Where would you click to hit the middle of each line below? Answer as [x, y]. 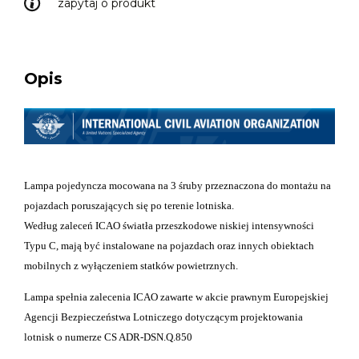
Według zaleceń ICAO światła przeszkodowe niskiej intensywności [169, 226]
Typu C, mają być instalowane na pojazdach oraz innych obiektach [169, 246]
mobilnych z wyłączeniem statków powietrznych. [131, 266]
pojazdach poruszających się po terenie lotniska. [129, 206]
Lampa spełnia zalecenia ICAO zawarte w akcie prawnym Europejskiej [176, 297]
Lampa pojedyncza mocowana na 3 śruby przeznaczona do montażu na [177, 186]
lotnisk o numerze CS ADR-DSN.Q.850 [108, 337]
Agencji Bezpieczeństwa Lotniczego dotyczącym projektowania [163, 317]
